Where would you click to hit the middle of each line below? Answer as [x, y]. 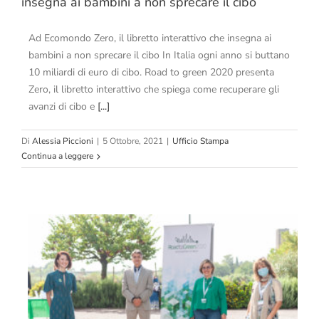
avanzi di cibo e [63, 107]
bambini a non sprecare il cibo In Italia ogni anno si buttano [159, 56]
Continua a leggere [57, 156]
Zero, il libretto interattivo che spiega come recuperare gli [154, 90]
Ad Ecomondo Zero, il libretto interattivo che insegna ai [150, 38]
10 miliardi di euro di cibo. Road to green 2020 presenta [151, 73]
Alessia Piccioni [63, 141]
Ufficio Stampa [200, 141]
